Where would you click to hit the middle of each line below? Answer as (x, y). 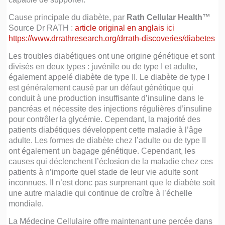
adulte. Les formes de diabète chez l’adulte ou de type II (107, 140)
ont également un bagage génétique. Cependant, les (102, 151)
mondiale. (26, 204)
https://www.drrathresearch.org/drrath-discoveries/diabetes (112, 38)
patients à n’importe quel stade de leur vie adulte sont (103, 172)
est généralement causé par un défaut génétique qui (101, 88)
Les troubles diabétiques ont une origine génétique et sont (112, 56)
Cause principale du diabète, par (68, 17)
